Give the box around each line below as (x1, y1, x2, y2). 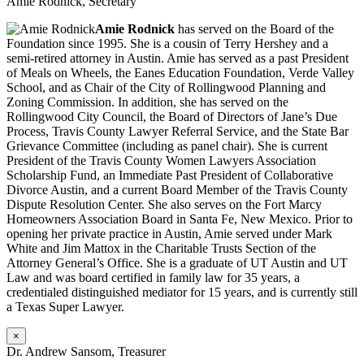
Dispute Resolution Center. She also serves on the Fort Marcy (6, 197, 322, 212)
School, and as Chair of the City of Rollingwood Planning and (6, 80, 326, 95)
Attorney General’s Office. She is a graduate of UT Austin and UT (6, 256, 348, 271)
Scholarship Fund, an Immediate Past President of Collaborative (6, 168, 333, 183)
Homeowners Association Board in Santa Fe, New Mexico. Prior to (6, 212, 353, 227)
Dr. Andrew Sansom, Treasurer (6, 344, 166, 359)
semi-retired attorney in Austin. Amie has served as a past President (6, 51, 349, 66)
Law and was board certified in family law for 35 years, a (6, 271, 300, 285)
